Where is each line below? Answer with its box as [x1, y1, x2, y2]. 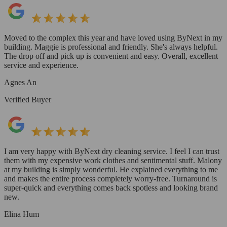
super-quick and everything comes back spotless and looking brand [4, 183, 218, 193]
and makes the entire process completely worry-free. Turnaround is [4, 174, 217, 183]
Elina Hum [4, 210, 39, 219]
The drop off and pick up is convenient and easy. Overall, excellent [4, 52, 218, 61]
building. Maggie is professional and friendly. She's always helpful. [4, 43, 218, 52]
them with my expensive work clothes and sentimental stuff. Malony [4, 156, 222, 165]
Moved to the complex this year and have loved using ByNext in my [4, 33, 222, 43]
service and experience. [4, 61, 79, 70]
